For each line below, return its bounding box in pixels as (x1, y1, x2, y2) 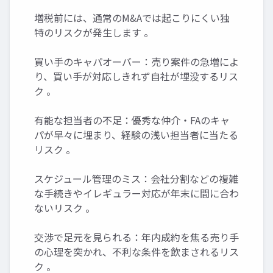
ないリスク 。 (34, 200, 95, 215)
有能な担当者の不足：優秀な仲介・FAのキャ (34, 112, 230, 127)
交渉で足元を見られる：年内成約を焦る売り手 (34, 229, 239, 244)
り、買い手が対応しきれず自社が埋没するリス (34, 68, 238, 83)
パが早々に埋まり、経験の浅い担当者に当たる (34, 127, 238, 142)
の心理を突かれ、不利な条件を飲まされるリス (34, 244, 239, 259)
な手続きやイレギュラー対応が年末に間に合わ (34, 185, 239, 200)
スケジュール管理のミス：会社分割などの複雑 (34, 171, 238, 186)
